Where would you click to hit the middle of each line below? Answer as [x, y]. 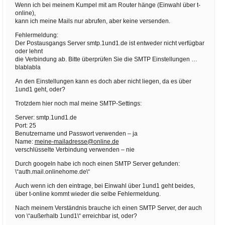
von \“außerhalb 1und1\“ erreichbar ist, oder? [76, 216]
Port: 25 [25, 125]
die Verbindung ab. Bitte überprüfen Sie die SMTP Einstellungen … [106, 59]
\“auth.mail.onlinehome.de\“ [52, 172]
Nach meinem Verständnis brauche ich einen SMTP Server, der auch [108, 208]
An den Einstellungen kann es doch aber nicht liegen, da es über [103, 81]
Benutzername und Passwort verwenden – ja [76, 133]
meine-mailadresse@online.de [77, 141]
